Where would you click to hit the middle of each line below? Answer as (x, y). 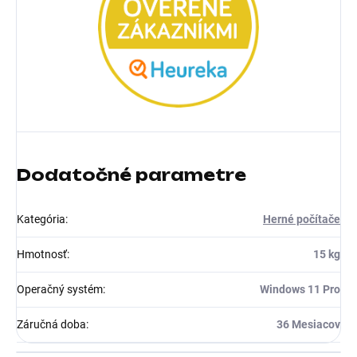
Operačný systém (60, 289)
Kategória (41, 219)
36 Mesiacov (308, 324)
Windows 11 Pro (300, 289)
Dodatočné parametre (131, 175)
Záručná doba (51, 324)
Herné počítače (302, 219)
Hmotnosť (42, 254)
